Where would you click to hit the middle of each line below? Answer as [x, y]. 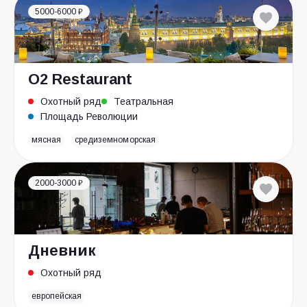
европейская [57, 296]
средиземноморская [115, 140]
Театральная [144, 101]
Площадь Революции [89, 116]
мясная [47, 140]
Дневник [62, 250]
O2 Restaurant [80, 79]
